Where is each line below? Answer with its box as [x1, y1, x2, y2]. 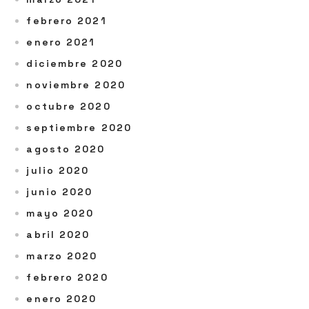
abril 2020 [26, 228, 90, 241]
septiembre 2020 [26, 121, 132, 134]
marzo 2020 [26, 250, 98, 262]
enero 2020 [26, 292, 97, 305]
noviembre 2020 [26, 79, 126, 91]
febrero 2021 [26, 14, 107, 27]
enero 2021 [26, 36, 96, 48]
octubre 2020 [26, 100, 111, 112]
